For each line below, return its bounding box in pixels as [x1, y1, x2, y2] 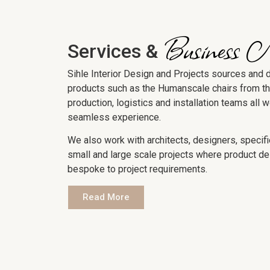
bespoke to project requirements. [67, 163, 207, 175]
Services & [67, 39, 163, 63]
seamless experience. [67, 111, 161, 123]
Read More [83, 192, 130, 203]
